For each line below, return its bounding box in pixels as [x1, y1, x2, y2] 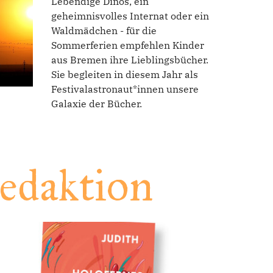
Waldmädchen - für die [51, 24, 157, 37]
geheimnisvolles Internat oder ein [51, 10, 209, 23]
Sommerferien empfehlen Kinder [51, 39, 204, 52]
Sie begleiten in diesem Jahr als [51, 68, 198, 81]
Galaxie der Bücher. [51, 97, 142, 110]
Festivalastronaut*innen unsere [51, 83, 199, 96]
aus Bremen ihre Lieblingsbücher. [51, 54, 208, 66]
